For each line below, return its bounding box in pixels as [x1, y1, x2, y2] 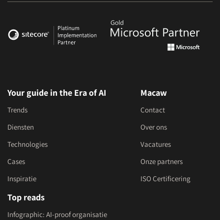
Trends [7, 105, 27, 115]
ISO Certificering [140, 174, 191, 184]
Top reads [7, 192, 45, 203]
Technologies [7, 139, 48, 149]
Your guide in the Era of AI [7, 87, 106, 99]
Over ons [140, 122, 167, 132]
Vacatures [140, 139, 171, 149]
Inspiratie [7, 174, 36, 184]
